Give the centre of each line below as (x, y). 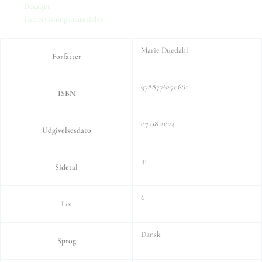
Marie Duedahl (164, 50)
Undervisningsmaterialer (64, 19)
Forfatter (66, 56)
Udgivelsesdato (66, 130)
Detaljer (37, 6)
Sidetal (66, 167)
